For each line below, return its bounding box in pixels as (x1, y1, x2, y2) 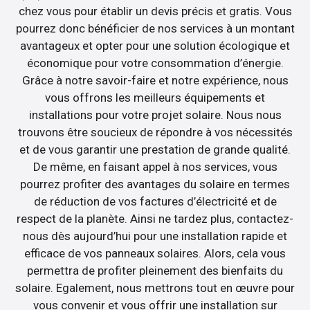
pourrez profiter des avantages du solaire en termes (20, 176, 290, 191)
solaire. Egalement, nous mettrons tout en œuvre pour (15, 280, 295, 295)
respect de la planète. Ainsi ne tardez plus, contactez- (17, 211, 293, 226)
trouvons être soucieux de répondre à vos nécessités (17, 125, 293, 139)
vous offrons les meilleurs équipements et (45, 90, 265, 104)
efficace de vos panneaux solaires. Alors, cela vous (24, 246, 286, 260)
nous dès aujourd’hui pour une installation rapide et (23, 228, 287, 243)
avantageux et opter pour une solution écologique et (20, 38, 290, 53)
